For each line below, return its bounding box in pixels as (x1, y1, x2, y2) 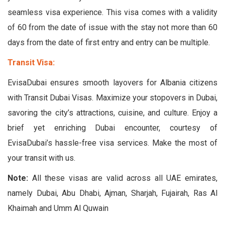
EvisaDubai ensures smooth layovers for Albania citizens (8, 77, 217, 87)
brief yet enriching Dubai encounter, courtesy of (8, 123, 217, 133)
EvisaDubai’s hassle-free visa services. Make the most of (8, 138, 217, 148)
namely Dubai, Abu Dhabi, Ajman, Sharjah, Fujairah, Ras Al (8, 188, 217, 198)
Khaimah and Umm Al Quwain (8, 203, 108, 213)
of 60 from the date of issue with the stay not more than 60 (8, 22, 217, 32)
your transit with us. (8, 153, 75, 163)
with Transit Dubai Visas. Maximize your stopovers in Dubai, (8, 92, 217, 102)
